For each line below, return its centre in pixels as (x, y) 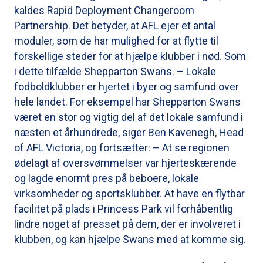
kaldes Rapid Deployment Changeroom (104, 10)
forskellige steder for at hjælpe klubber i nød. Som (130, 56)
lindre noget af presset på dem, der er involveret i (127, 224)
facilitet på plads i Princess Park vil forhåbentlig (124, 208)
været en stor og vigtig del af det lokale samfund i (129, 117)
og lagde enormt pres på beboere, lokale (107, 178)
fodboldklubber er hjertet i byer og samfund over (127, 86)
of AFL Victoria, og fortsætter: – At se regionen (122, 147)
